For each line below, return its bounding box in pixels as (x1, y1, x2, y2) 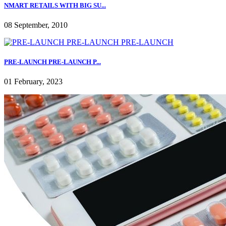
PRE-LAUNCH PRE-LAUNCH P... (4, 58, 101, 66)
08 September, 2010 (4, 21, 68, 30)
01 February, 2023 (4, 77, 63, 86)
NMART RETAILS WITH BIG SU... (4, 1, 106, 9)
